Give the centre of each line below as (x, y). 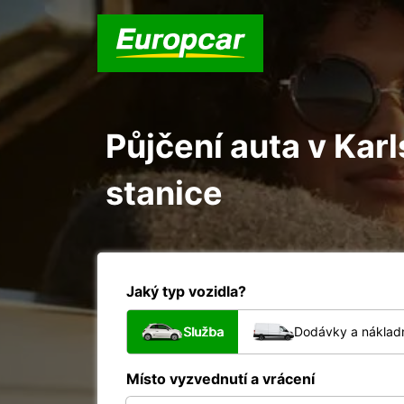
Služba (203, 331)
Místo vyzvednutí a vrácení (220, 379)
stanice (164, 193)
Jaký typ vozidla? (186, 291)
